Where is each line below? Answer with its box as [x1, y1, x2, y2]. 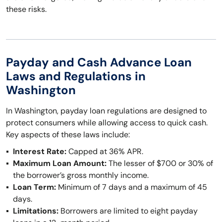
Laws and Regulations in [6, 68, 146, 84]
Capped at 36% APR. [66, 146, 143, 157]
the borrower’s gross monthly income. [13, 170, 149, 180]
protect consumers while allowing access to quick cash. [6, 117, 208, 128]
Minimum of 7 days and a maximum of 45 [56, 182, 207, 192]
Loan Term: [13, 182, 56, 192]
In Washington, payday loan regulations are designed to [6, 106, 207, 116]
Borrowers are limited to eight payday [58, 206, 198, 216]
